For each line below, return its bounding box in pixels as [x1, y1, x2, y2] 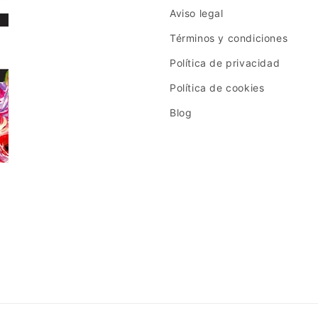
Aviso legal [170, 6, 224, 19]
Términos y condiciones [170, 31, 288, 44]
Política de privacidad [170, 56, 280, 69]
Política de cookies [170, 81, 265, 94]
